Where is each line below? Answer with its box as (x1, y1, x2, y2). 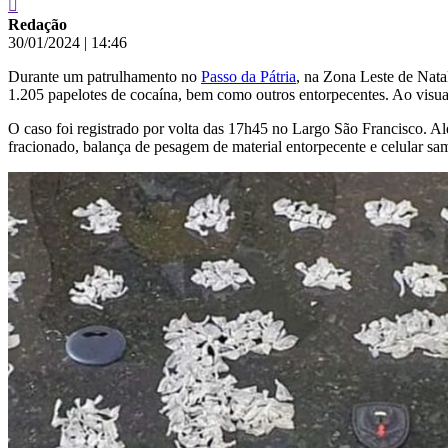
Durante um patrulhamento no (8, 67, 201, 85)
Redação (8, 15, 67, 33)
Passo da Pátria (201, 67, 296, 85)
